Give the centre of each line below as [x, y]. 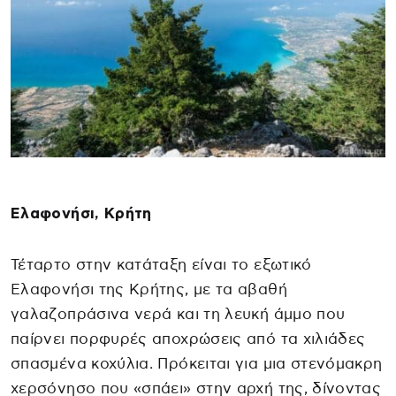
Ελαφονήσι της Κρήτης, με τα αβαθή [149, 289]
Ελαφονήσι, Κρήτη [81, 213]
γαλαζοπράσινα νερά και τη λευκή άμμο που [178, 314]
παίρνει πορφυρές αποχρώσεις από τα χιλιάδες [188, 339]
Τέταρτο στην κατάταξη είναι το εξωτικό [161, 264]
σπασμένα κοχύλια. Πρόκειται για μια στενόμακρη [197, 363]
